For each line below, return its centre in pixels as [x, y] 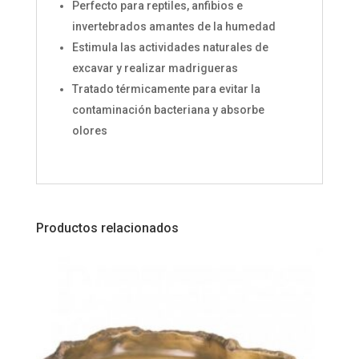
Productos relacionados [107, 228]
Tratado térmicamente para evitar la [166, 89]
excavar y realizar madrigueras [155, 69]
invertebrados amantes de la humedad [173, 27]
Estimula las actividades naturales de [170, 48]
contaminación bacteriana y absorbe [168, 110]
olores [89, 131]
